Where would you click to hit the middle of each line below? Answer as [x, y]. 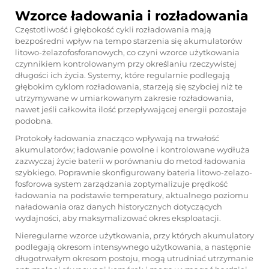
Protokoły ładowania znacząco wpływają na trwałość [117, 138]
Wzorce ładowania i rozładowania [132, 16]
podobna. [34, 121]
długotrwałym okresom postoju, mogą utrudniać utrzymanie [134, 258]
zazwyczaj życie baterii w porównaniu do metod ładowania [130, 161]
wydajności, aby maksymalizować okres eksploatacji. [118, 218]
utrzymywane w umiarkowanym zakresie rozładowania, [124, 98]
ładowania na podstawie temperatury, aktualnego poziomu [132, 195]
